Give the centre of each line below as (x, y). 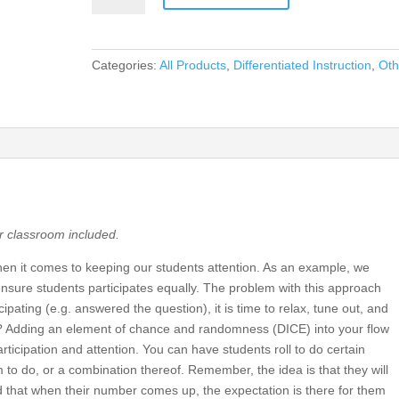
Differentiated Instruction (302, 65)
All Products (192, 65)
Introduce (117, 15)
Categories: (125, 65)
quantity (113, 118)
